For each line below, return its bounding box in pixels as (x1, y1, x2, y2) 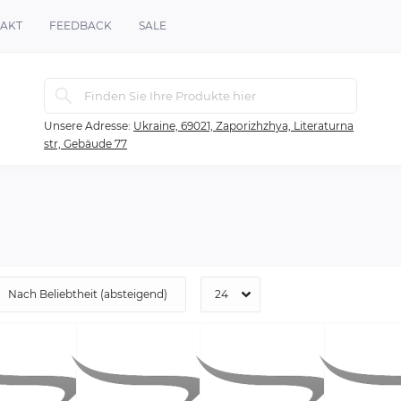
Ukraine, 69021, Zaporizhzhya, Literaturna (133, 119, 354, 133)
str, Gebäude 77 (44, 137, 127, 151)
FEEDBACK (49, 19, 112, 32)
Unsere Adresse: (44, 119, 131, 133)
